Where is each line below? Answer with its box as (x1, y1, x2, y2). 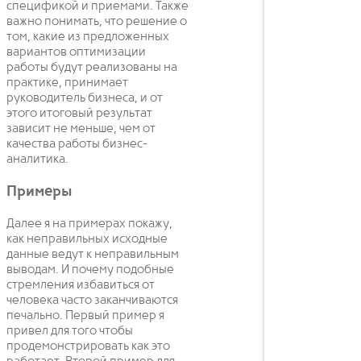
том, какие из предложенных (6, 31, 169, 44)
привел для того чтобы (6, 324, 133, 338)
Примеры (6, 185, 72, 201)
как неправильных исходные (6, 232, 168, 246)
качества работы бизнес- (6, 138, 147, 151)
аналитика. (6, 153, 68, 167)
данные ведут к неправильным (6, 247, 179, 261)
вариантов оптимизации (6, 46, 146, 60)
